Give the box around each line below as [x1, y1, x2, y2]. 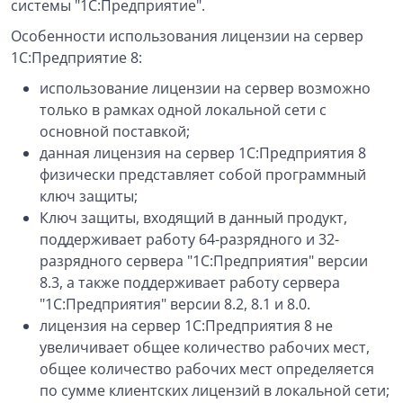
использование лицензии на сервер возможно [40, 78, 371, 98]
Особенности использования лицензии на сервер [11, 26, 363, 46]
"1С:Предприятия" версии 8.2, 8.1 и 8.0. [40, 294, 310, 314]
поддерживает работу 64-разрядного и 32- [40, 229, 339, 249]
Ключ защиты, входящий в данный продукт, [40, 208, 347, 228]
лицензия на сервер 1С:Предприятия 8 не [40, 316, 333, 336]
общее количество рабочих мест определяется [40, 359, 374, 379]
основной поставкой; [40, 121, 190, 141]
